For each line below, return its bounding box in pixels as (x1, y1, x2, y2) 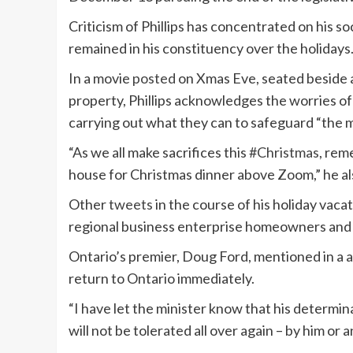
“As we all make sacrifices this (69, 143, 247, 162)
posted (132, 69, 176, 87)
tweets (109, 195, 153, 214)
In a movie (69, 69, 132, 87)
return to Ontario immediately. (69, 269, 255, 288)
